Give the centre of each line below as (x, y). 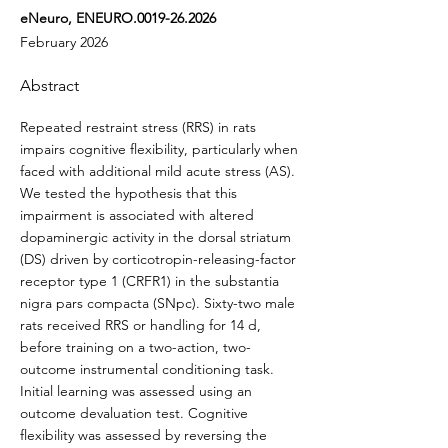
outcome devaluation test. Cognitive (134, 413)
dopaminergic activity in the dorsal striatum (155, 237)
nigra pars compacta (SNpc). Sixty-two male (157, 303)
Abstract (49, 85)
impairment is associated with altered (137, 215)
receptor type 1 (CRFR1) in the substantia (149, 281)
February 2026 (64, 42)
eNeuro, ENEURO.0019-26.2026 (118, 18)
